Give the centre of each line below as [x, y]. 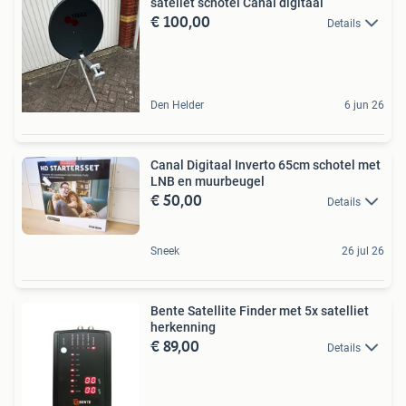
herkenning [183, 327]
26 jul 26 [363, 251]
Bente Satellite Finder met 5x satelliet [260, 310]
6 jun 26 [364, 105]
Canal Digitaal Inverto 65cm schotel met [266, 164]
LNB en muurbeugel [208, 181]
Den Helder [177, 105]
